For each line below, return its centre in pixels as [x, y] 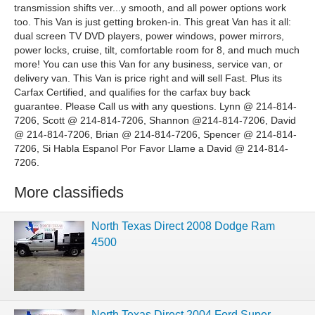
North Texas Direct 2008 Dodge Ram [183, 226]
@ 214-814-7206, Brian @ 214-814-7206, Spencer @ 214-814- [155, 135]
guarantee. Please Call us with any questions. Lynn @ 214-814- [155, 107]
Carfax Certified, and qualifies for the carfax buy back [132, 92]
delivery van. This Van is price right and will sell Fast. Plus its [148, 78]
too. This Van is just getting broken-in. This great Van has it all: [153, 22]
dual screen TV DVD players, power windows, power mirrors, [149, 36]
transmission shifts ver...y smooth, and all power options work [150, 8]
